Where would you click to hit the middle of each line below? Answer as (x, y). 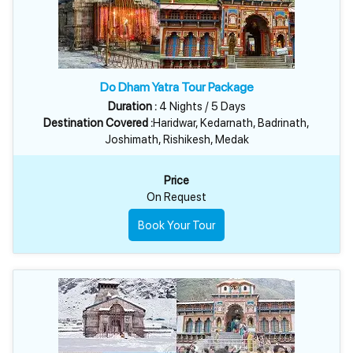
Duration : (132, 106)
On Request (176, 197)
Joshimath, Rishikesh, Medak (176, 139)
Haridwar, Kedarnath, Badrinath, (231, 123)
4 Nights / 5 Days (201, 106)
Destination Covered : (98, 123)
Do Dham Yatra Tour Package (176, 87)
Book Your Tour (176, 225)
